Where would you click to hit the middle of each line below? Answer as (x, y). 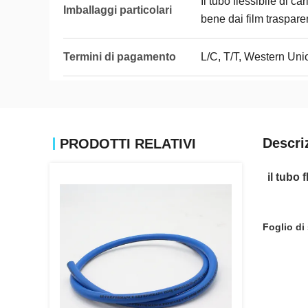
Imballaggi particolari (118, 10)
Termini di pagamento (120, 57)
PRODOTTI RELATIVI (128, 144)
